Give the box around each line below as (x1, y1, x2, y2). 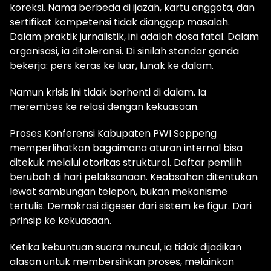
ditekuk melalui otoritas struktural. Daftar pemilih (10, 155, 242, 170)
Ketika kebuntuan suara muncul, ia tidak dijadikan (10, 240, 241, 255)
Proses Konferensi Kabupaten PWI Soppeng (10, 126, 217, 141)
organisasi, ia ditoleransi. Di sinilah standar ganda (10, 44, 239, 59)
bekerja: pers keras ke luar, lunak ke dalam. (10, 59, 214, 73)
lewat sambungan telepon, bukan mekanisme (10, 184, 227, 199)
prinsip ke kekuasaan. (10, 214, 111, 228)
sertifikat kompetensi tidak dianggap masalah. (10, 15, 230, 30)
